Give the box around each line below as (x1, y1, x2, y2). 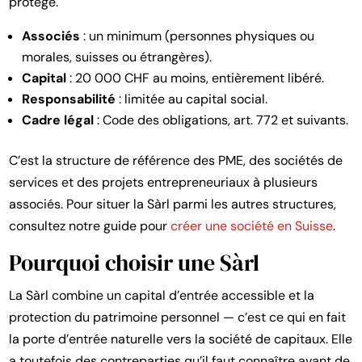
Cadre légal (22, 112, 95, 129)
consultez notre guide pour (9, 217, 171, 235)
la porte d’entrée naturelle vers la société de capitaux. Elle (9, 330, 353, 348)
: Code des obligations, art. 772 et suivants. (94, 112, 349, 129)
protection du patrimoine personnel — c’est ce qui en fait (9, 309, 347, 326)
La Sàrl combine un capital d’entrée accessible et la (9, 287, 315, 305)
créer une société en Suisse (170, 217, 334, 235)
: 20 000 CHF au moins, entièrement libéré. (66, 69, 325, 87)
